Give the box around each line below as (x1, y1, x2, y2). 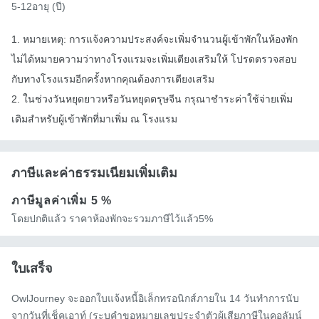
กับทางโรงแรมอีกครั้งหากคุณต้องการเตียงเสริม (11, 73, 214, 85)
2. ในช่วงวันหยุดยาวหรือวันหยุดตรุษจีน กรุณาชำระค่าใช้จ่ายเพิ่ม (11, 93, 293, 105)
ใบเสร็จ (11, 261, 53, 276)
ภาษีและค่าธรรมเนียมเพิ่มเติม (11, 166, 177, 181)
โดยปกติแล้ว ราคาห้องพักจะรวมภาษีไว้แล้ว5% (11, 213, 213, 225)
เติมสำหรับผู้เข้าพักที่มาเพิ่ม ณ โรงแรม (11, 113, 177, 125)
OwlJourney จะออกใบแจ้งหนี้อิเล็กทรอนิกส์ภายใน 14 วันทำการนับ (11, 293, 299, 305)
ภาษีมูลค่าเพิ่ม (11, 194, 91, 207)
